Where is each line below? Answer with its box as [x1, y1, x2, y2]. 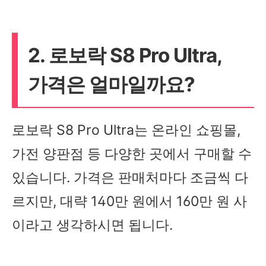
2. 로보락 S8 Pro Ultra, [27, 43, 221, 67]
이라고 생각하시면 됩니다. [12, 216, 173, 233]
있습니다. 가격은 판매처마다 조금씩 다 [12, 169, 248, 186]
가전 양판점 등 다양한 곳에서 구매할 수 [12, 145, 252, 162]
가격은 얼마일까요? [27, 72, 195, 96]
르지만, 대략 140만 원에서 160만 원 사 [12, 192, 247, 210]
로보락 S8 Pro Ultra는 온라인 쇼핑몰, [12, 121, 240, 138]
